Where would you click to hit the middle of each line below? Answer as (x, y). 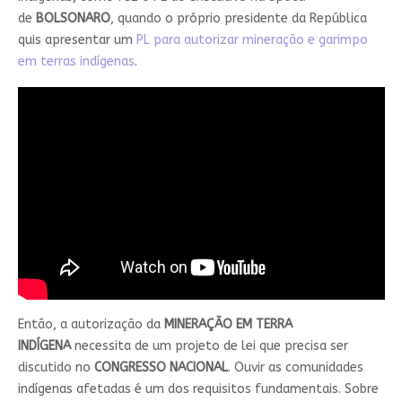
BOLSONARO (73, 18)
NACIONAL (198, 368)
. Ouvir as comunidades (295, 368)
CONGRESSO (130, 368)
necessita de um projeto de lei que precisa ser (209, 346)
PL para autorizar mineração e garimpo (252, 39)
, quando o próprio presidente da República (238, 18)
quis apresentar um (77, 39)
